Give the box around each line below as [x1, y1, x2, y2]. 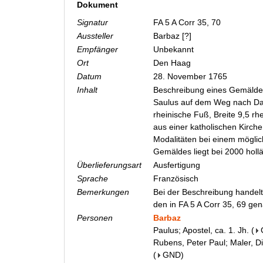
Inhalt [77, 85, 97, 95]
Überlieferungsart [77, 160, 141, 170]
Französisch [153, 174, 201, 184]
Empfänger [77, 45, 118, 55]
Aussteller [77, 31, 113, 41]
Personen [77, 213, 113, 223]
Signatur [77, 18, 108, 28]
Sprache [77, 174, 108, 184]
